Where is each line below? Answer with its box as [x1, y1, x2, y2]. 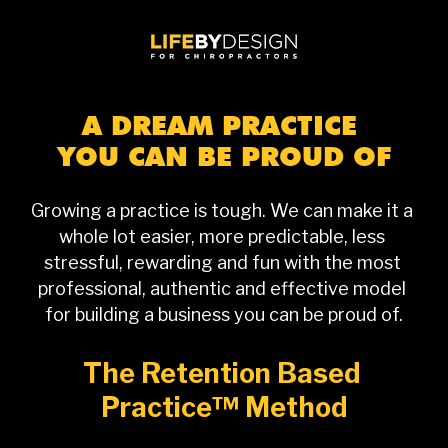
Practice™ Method [101, 390, 347, 424]
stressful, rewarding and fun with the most [43, 251, 401, 273]
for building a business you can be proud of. [45, 303, 403, 325]
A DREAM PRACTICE [82, 108, 366, 141]
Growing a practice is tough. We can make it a [31, 199, 413, 221]
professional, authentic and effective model [38, 277, 406, 299]
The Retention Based [82, 356, 360, 390]
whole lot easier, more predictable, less [59, 225, 385, 247]
